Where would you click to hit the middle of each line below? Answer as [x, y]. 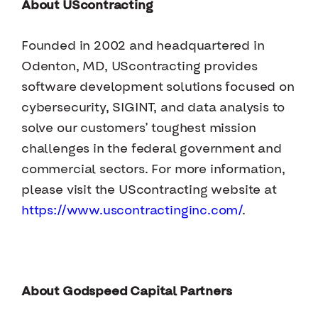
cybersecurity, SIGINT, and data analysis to [153, 108]
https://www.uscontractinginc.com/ [132, 211]
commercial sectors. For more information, [153, 170]
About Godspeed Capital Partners [127, 292]
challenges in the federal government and [152, 149]
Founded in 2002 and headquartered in [143, 46]
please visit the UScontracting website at [149, 190]
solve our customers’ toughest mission [139, 128]
